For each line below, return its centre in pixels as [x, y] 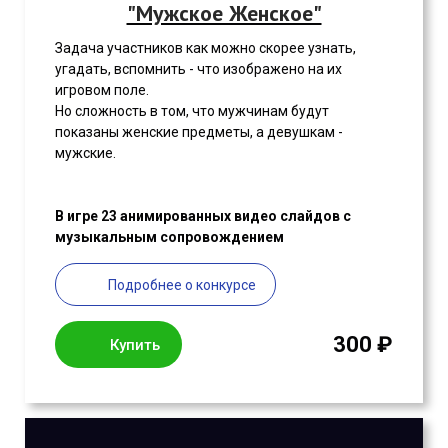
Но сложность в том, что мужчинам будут [192, 111]
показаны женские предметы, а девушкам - [199, 132]
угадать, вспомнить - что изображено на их [198, 69]
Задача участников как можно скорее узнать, [205, 48]
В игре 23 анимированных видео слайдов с [203, 216]
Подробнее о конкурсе [182, 284]
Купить [135, 344]
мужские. [85, 153]
